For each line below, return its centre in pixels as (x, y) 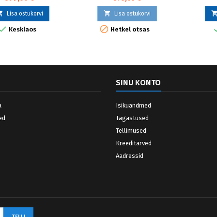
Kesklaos (22, 30)
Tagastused (132, 118)
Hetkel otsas (129, 30)
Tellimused (131, 131)
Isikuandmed (133, 106)
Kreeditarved (134, 143)
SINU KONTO (138, 83)
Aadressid (130, 156)
